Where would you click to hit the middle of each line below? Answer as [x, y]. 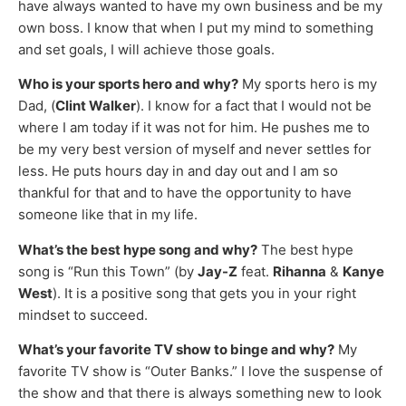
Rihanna [300, 271]
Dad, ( [37, 106]
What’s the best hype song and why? [138, 249]
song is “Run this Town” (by [108, 271]
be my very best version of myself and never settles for [195, 150]
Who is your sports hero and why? [128, 84]
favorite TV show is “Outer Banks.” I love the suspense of [200, 372]
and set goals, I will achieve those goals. [146, 49]
